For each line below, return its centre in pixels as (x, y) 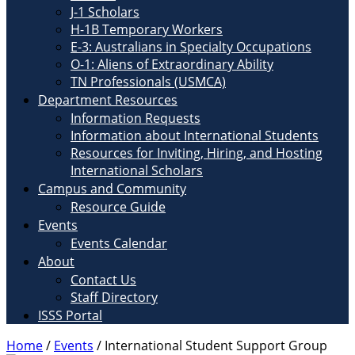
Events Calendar (119, 243)
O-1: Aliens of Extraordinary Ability (172, 64)
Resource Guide (118, 207)
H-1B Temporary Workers (147, 29)
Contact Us (103, 280)
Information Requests (136, 118)
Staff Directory (114, 297)
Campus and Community (112, 189)
